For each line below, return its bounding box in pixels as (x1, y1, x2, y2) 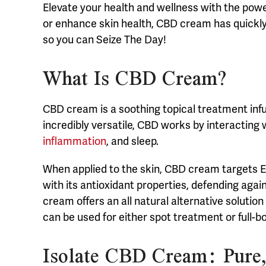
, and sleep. (106, 135, 159, 148)
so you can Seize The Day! (43, 33, 166, 47)
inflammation (43, 135, 106, 148)
